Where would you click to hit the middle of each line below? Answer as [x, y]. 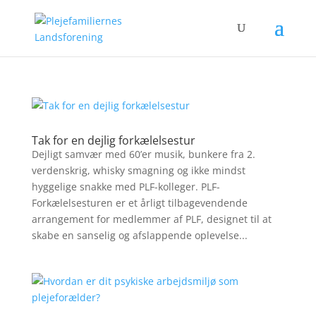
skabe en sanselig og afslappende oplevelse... [139, 235]
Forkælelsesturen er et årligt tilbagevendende [139, 203]
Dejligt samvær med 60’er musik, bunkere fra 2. [143, 154]
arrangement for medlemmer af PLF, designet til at [151, 219]
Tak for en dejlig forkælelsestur [113, 140]
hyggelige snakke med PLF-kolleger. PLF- [126, 187]
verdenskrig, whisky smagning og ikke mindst [138, 170]
